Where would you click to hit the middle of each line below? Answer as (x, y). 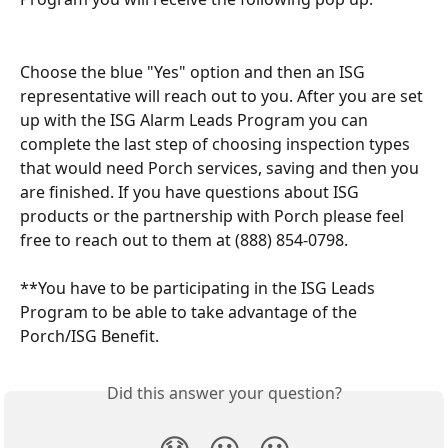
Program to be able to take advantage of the (190, 312)
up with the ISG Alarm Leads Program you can (196, 119)
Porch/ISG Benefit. (89, 336)
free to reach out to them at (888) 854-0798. (184, 239)
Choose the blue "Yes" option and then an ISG (194, 71)
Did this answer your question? (224, 393)
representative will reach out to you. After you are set (223, 95)
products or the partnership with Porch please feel (214, 215)
